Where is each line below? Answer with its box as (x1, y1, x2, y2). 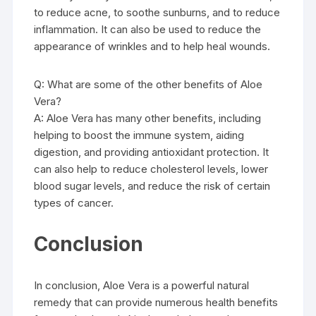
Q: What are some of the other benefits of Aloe (34, 78, 263, 91)
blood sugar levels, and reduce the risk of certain (34, 179, 271, 193)
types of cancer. (34, 196, 114, 209)
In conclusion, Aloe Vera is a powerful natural (34, 279, 250, 292)
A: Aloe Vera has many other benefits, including (34, 111, 262, 125)
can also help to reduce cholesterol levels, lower (34, 162, 269, 176)
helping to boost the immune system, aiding (34, 128, 245, 142)
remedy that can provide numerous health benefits (34, 296, 279, 309)
